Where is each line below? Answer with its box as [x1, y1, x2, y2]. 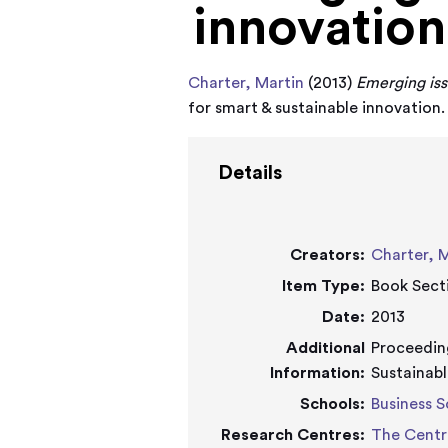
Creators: [290, 247, 366, 263]
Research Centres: [221, 427, 366, 443]
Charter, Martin [188, 75, 305, 91]
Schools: [300, 396, 366, 412]
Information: [270, 365, 366, 381]
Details [218, 163, 283, 183]
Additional [286, 340, 366, 356]
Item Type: [282, 278, 366, 294]
